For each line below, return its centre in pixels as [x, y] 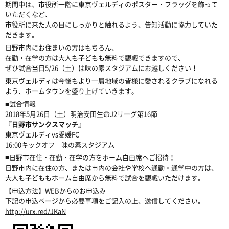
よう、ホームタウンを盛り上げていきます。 [72, 91]
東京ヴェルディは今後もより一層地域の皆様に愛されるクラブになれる [111, 81]
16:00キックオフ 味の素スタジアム [60, 144]
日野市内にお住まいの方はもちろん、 [62, 47]
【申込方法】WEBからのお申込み [55, 190]
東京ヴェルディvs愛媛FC [42, 134]
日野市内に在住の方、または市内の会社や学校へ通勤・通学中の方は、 [111, 167]
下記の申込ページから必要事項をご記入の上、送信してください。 [105, 201]
